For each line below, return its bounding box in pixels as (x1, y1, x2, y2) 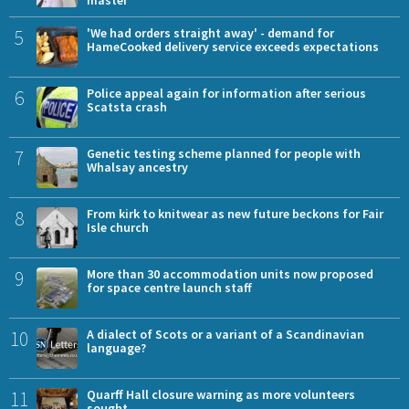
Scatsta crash (87, 99, 167, 116)
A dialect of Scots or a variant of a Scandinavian (87, 326, 364, 343)
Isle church (87, 219, 149, 236)
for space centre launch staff (87, 279, 252, 297)
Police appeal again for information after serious (87, 85, 366, 102)
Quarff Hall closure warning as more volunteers (87, 386, 355, 404)
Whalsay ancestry (87, 159, 188, 176)
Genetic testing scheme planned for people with (87, 145, 361, 163)
